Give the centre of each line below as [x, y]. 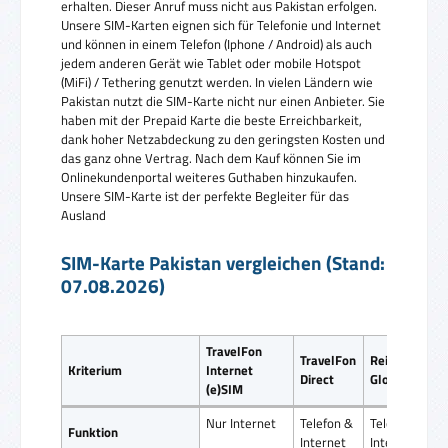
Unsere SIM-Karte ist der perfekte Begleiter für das [205, 195]
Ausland [83, 214]
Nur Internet [241, 422]
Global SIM [401, 378]
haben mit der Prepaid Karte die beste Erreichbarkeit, [211, 119]
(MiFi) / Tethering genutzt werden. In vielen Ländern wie [217, 81]
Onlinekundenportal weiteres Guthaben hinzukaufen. [209, 176]
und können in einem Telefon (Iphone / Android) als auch [216, 43]
